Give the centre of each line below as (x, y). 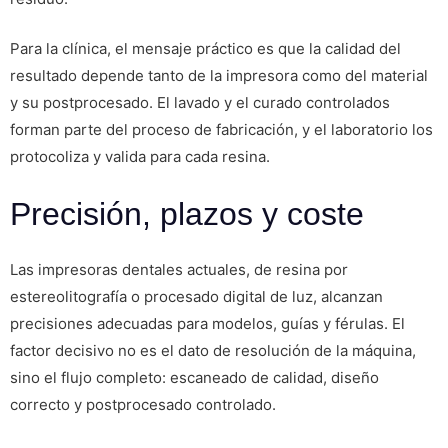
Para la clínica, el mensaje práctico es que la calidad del (205, 48)
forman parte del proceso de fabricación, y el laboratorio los (221, 129)
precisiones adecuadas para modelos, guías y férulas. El (207, 324)
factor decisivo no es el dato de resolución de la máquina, (213, 351)
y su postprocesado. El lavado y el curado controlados (200, 102)
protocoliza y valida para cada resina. (140, 156)
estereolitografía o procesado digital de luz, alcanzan (196, 297)
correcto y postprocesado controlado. (143, 405)
